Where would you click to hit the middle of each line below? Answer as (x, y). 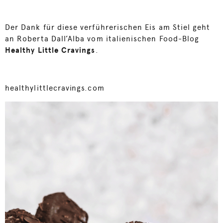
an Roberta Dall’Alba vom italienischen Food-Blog (102, 39)
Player (15, 114)
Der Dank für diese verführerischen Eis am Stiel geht (108, 27)
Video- (17, 105)
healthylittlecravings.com (55, 88)
